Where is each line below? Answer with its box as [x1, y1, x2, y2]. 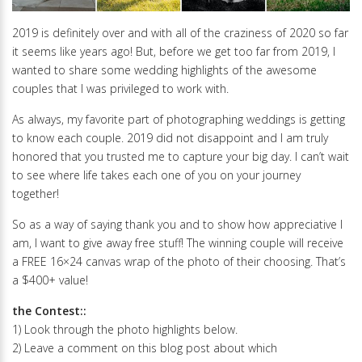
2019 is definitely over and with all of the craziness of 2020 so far [12, 24, 348, 40]
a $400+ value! [12, 271, 88, 288]
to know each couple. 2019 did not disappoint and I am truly [12, 129, 328, 145]
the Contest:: [12, 302, 86, 318]
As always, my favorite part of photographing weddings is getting [12, 111, 345, 127]
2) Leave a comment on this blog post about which [12, 339, 277, 356]
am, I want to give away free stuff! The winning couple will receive [12, 234, 343, 250]
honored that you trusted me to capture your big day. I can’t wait [12, 148, 349, 164]
